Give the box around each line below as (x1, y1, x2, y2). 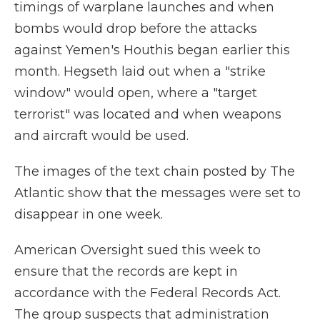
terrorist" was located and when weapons (14, 106, 281, 122)
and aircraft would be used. (14, 128, 189, 144)
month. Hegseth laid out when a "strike (14, 64, 266, 79)
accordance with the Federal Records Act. (14, 285, 281, 301)
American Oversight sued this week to (14, 242, 261, 258)
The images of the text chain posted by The (14, 164, 295, 179)
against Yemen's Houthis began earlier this (14, 42, 290, 58)
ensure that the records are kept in (14, 264, 238, 279)
